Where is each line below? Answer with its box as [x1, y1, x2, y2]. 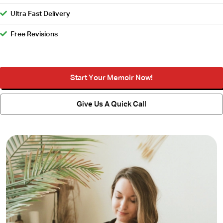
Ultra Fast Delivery [10, 10, 70, 18]
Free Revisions [10, 31, 58, 38]
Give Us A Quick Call [77, 100, 146, 108]
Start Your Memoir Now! [70, 74, 153, 82]
